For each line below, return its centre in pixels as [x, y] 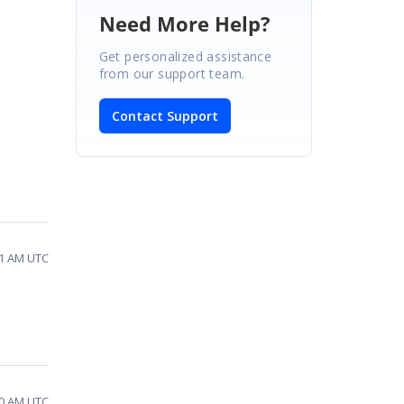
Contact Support [165, 115]
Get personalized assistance [185, 56]
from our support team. [172, 73]
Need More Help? [184, 23]
